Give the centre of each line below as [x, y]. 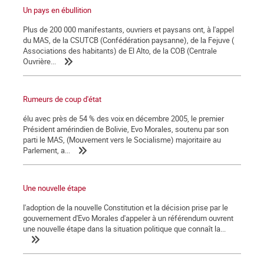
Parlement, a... [47, 150]
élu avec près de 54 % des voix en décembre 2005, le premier [123, 118]
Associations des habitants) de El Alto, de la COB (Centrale [120, 50]
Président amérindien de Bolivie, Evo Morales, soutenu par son [126, 129]
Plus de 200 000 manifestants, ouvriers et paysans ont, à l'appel [128, 29]
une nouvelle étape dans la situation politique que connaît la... [124, 228]
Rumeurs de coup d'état [62, 99]
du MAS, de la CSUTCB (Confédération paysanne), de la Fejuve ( [128, 40]
